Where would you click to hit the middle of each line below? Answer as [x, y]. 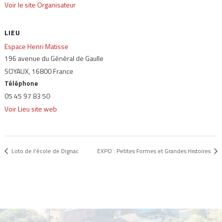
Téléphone [21, 83]
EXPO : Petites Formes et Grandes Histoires [155, 151]
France [63, 71]
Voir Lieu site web [30, 109]
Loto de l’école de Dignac [44, 151]
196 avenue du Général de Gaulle [54, 58]
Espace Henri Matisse [36, 46]
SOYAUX [16, 71]
